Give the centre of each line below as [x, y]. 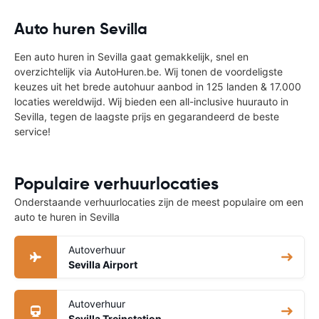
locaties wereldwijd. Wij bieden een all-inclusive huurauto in [151, 101]
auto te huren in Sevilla [67, 217]
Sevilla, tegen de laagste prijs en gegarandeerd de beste [147, 116]
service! [32, 131]
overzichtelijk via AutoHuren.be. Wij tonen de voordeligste [148, 72]
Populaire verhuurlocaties [116, 184]
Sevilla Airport [103, 265]
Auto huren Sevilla [81, 29]
